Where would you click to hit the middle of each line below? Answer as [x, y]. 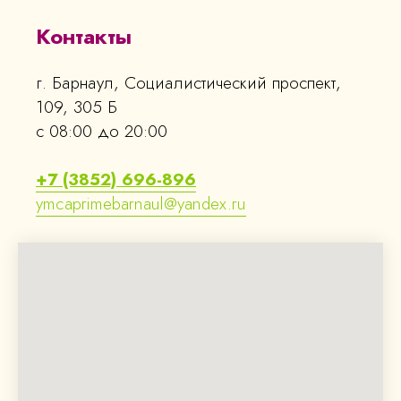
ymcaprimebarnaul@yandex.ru [141, 203]
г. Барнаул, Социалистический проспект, [188, 82]
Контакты [84, 36]
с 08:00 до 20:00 [102, 131]
